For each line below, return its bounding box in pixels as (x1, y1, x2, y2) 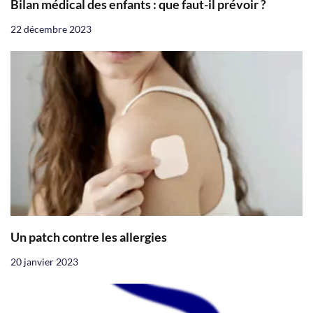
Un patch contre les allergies (10, 229, 167, 245)
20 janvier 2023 (10, 255, 78, 268)
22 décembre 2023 (10, 23, 92, 36)
